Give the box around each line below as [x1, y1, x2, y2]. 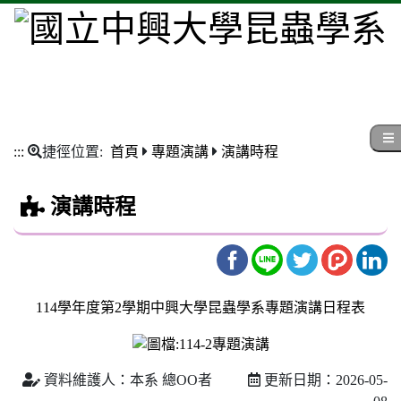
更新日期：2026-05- [260, 372, 388, 388]
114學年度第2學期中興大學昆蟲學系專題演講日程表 [36, 299, 365, 315]
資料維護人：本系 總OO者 [40, 372, 248, 388]
